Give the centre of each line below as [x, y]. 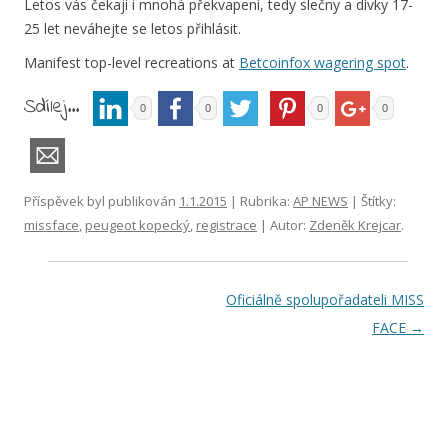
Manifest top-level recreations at [131, 62]
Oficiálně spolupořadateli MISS [325, 299]
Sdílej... [55, 107]
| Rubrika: [260, 200]
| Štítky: [372, 200]
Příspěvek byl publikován [101, 200]
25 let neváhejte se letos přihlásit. [132, 28]
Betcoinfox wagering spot [322, 62]
